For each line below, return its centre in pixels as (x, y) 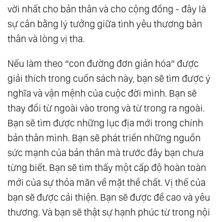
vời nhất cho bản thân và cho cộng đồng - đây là (107, 9)
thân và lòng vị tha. (46, 39)
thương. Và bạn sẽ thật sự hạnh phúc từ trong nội (109, 212)
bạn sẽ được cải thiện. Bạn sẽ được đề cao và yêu (109, 197)
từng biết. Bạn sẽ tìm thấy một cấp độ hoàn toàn (107, 168)
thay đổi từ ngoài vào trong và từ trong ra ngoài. (106, 108)
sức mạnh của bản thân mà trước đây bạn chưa (106, 153)
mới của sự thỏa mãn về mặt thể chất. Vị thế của (107, 183)
